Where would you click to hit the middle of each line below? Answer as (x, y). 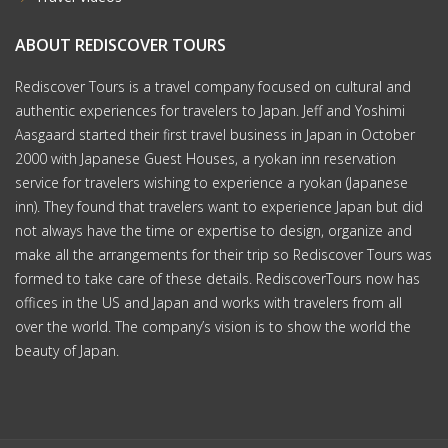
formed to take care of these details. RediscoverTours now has (217, 279)
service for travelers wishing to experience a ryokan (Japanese (211, 183)
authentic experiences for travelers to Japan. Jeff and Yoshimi (210, 111)
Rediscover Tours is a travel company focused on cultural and (213, 87)
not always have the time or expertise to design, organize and (213, 231)
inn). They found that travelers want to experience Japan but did (219, 207)
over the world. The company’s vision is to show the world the (213, 327)
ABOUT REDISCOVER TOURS (120, 45)
